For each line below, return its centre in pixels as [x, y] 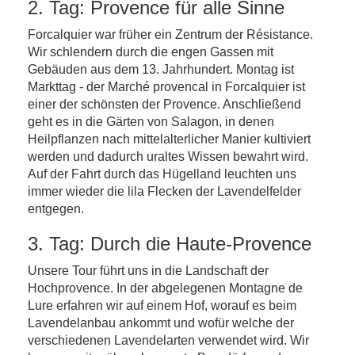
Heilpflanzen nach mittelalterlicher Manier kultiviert [169, 139]
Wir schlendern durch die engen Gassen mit [151, 52]
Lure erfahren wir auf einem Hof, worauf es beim [162, 305]
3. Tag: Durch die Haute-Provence [170, 244]
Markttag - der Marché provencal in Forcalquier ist [166, 87]
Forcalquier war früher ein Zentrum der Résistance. [170, 34]
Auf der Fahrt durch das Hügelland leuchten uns [162, 174]
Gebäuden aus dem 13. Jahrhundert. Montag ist [161, 69]
